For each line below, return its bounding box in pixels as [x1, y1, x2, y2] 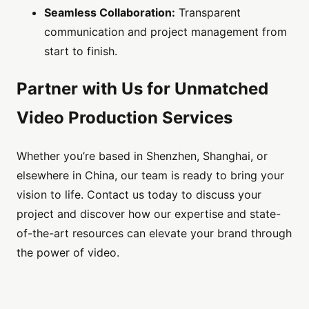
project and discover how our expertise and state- [17, 207, 281, 221]
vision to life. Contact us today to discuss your [17, 188, 261, 202]
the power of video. [17, 246, 119, 260]
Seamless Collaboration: [44, 6, 175, 20]
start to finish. [44, 44, 117, 59]
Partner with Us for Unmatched [17, 79, 268, 99]
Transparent [175, 6, 241, 20]
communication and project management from [44, 25, 287, 39]
